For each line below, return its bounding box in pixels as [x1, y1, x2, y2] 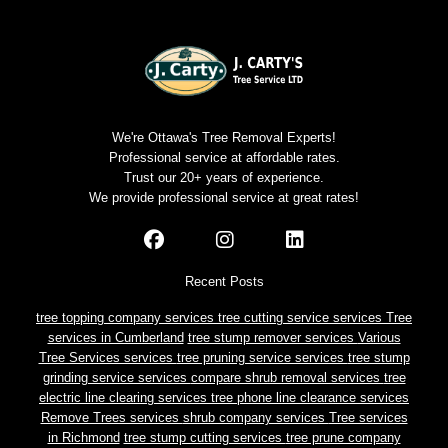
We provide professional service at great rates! [89, 190, 359, 206]
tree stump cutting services [123, 430, 286, 446]
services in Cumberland [47, 330, 184, 346]
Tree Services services [38, 350, 177, 366]
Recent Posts [184, 274, 264, 290]
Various [357, 330, 401, 346]
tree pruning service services [176, 350, 348, 366]
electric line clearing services [39, 390, 211, 406]
